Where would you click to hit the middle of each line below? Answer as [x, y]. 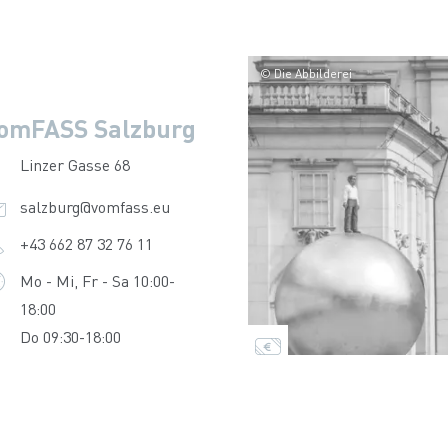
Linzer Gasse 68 [74, 164]
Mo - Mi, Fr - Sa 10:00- [97, 280]
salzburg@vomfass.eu [94, 206]
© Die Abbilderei [306, 73]
